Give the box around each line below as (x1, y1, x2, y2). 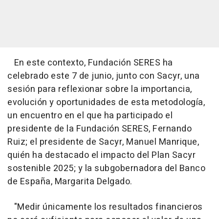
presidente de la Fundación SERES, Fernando (7, 122, 192, 136)
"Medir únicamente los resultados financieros (7, 200, 203, 214)
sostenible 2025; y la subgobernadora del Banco (7, 162, 205, 175)
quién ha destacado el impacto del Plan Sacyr (7, 149, 196, 162)
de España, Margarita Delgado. (7, 175, 132, 189)
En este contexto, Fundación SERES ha (7, 56, 173, 70)
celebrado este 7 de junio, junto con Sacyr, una (7, 69, 200, 83)
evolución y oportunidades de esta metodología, (7, 96, 205, 109)
